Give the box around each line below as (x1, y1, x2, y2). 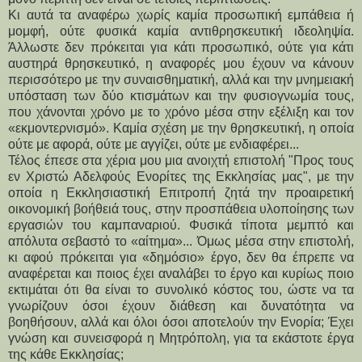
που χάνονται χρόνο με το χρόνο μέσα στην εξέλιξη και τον (8, 104, 354, 119)
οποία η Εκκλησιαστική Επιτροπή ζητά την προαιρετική (8, 185, 354, 200)
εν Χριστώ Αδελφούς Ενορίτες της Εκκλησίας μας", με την (8, 169, 354, 183)
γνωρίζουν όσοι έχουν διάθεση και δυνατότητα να (8, 298, 354, 313)
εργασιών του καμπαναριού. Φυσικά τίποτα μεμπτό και (8, 217, 354, 232)
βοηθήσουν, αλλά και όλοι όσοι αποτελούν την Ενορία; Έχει (8, 314, 354, 329)
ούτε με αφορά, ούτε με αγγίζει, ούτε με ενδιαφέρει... (8, 137, 299, 151)
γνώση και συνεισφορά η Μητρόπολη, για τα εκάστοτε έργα (8, 330, 354, 345)
